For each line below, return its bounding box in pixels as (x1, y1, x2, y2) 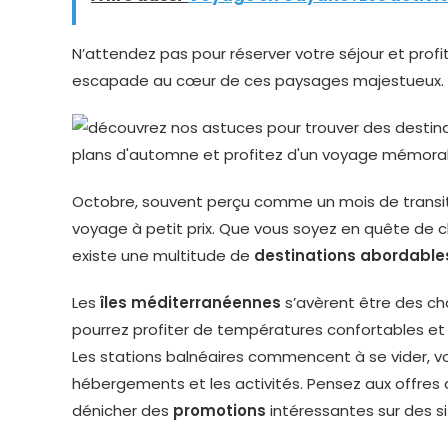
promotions (173, 400, 266, 421)
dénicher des (72, 400, 173, 421)
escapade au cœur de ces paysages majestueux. (72, 70, 444, 91)
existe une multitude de (72, 245, 254, 266)
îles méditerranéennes (100, 292, 281, 313)
